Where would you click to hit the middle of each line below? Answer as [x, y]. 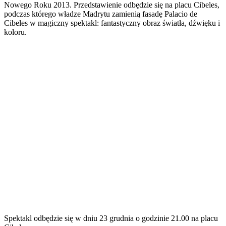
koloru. [15, 32]
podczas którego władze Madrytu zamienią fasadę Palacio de [101, 14]
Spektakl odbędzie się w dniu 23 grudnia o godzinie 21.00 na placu [111, 218]
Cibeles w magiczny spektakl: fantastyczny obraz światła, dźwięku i [112, 23]
